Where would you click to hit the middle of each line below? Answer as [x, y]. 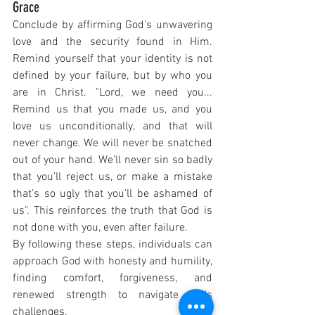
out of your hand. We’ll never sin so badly [112, 161]
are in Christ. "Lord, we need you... [112, 93]
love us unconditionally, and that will [112, 127]
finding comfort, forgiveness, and [112, 279]
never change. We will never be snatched [112, 144]
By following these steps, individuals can [112, 245]
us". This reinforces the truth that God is [112, 211]
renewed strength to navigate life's [112, 296]
